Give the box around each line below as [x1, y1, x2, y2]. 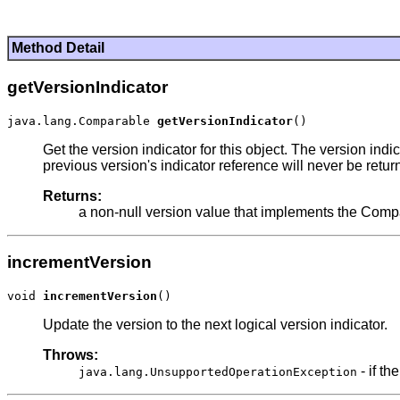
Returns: [43, 187, 102, 204]
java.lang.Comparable [7, 113, 157, 128]
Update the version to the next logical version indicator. [43, 317, 387, 333]
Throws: [43, 347, 98, 363]
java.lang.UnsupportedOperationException [79, 365, 357, 379]
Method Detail [12, 40, 104, 56]
